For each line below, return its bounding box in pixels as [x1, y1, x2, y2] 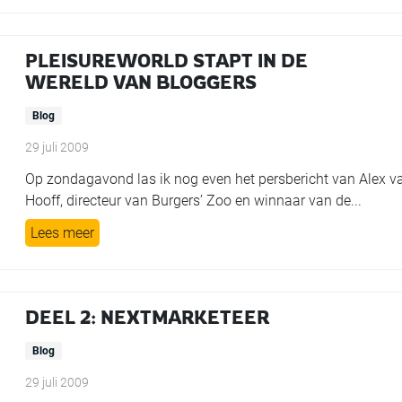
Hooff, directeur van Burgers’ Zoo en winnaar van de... [25, 192, 363, 209]
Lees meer [31, 224, 95, 241]
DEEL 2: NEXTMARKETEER [25, 306, 270, 328]
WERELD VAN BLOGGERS [25, 71, 258, 93]
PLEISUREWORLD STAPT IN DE [25, 49, 309, 72]
